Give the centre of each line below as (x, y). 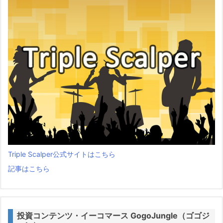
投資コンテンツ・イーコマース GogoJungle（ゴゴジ (113, 215)
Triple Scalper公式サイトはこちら (62, 154)
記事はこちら (29, 168)
